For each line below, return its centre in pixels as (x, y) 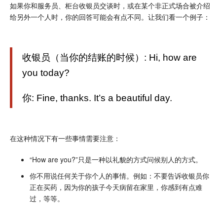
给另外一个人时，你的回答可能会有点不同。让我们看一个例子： (110, 17)
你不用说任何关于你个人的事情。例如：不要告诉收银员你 (119, 175)
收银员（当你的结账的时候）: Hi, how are (110, 57)
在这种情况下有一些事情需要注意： (65, 138)
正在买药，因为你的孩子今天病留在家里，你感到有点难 (116, 187)
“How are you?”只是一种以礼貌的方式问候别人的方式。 (116, 159)
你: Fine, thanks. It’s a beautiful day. (97, 98)
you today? (46, 73)
